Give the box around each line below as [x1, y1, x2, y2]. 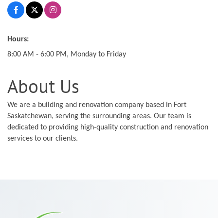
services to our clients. [7, 134, 78, 143]
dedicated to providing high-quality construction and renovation [7, 123, 208, 131]
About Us [7, 73, 79, 98]
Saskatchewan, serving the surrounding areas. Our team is [7, 112, 191, 120]
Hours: [7, 35, 29, 43]
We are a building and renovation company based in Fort [7, 101, 186, 109]
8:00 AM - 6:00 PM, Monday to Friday [7, 50, 126, 58]
